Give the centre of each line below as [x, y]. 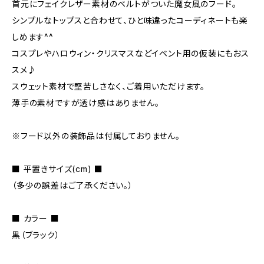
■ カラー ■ [36, 218]
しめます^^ [33, 37]
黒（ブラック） [36, 235]
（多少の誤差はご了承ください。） [72, 185]
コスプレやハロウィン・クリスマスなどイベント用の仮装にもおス [131, 53]
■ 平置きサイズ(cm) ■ [58, 169]
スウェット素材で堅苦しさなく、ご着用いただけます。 [109, 86]
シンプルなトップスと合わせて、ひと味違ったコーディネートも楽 [130, 20]
